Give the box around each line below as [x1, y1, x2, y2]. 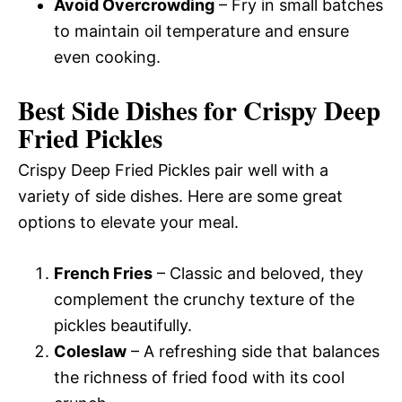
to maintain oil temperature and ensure [54, 21, 349, 40]
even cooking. [54, 47, 161, 66]
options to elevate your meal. [18, 212, 239, 232]
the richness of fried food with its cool [54, 367, 345, 387]
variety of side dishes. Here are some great [18, 186, 343, 205]
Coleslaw [54, 341, 127, 361]
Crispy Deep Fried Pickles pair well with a [18, 160, 328, 179]
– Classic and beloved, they [153, 263, 363, 283]
